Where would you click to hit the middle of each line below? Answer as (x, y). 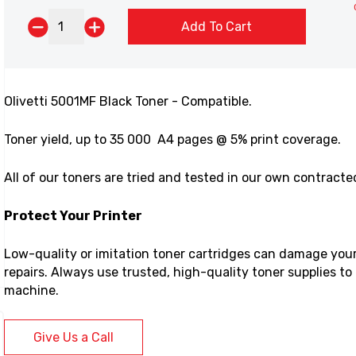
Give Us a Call (74, 337)
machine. (31, 290)
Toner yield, (40, 139)
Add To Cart (217, 26)
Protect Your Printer (73, 216)
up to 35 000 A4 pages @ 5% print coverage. (208, 139)
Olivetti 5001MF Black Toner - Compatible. (128, 101)
